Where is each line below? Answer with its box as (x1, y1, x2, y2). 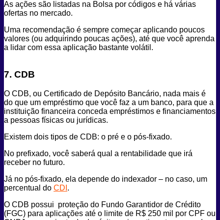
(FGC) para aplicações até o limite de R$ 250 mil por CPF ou (4, 209, 216, 218)
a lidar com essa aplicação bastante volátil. (4, 43, 153, 52)
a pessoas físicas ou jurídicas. (4, 115, 108, 124)
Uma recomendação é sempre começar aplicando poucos (4, 26, 205, 34)
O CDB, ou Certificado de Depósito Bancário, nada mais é (4, 89, 206, 98)
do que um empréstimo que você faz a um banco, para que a (4, 98, 214, 107)
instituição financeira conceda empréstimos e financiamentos (4, 107, 216, 115)
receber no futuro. (4, 158, 67, 166)
